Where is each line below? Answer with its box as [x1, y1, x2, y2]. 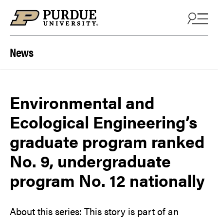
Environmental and [10, 91, 154, 114]
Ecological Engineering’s [10, 110, 198, 134]
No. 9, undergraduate [10, 149, 171, 173]
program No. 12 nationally [10, 168, 205, 192]
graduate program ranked [10, 129, 204, 153]
